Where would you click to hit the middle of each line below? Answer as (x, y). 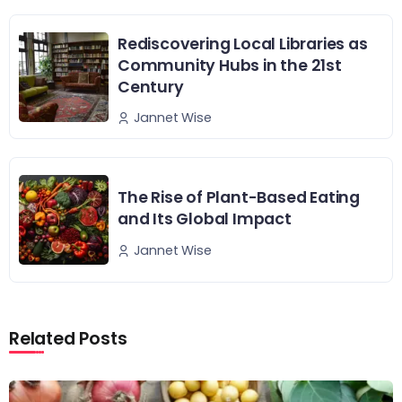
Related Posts (68, 338)
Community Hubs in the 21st (230, 65)
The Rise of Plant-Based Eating (239, 198)
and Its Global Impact (205, 219)
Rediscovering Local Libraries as (243, 44)
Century (151, 87)
